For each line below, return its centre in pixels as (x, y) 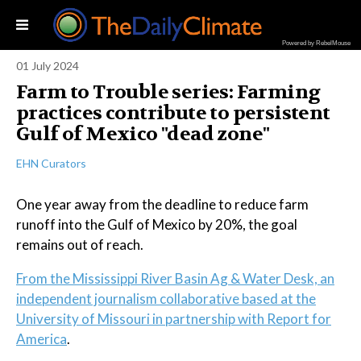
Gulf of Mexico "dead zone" (143, 134)
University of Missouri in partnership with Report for (174, 319)
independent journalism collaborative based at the (166, 299)
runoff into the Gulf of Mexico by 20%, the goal (157, 224)
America (41, 339)
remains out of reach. (80, 245)
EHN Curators (51, 163)
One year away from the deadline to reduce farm (162, 204)
